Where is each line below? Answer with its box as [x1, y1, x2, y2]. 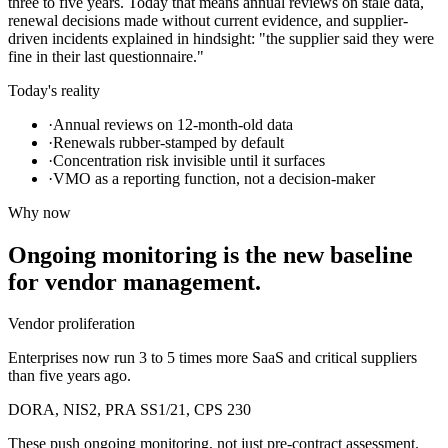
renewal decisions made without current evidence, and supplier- [8, 11, 408, 29]
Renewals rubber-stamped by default [53, 133, 284, 151]
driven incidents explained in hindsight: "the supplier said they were [8, 29, 434, 47]
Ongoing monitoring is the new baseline [8, 241, 413, 268]
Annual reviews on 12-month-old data [53, 115, 293, 133]
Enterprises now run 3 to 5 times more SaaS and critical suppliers [8, 349, 417, 367]
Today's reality [8, 81, 100, 99]
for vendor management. [8, 268, 261, 295]
